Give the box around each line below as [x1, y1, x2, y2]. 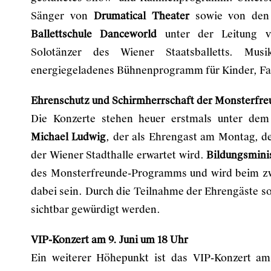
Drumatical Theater [93, 10, 189, 22]
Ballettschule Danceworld [31, 28, 157, 41]
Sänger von [31, 10, 94, 22]
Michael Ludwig [31, 131, 106, 143]
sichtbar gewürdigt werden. [31, 203, 160, 216]
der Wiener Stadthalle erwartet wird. [31, 149, 207, 162]
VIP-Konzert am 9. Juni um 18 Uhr [31, 233, 188, 246]
